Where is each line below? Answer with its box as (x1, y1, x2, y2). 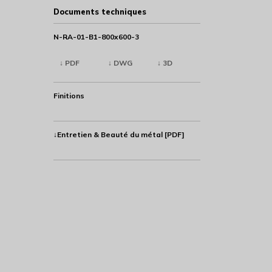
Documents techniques (53, 6, 146, 16)
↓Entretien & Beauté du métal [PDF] (53, 129, 185, 139)
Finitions (53, 90, 84, 100)
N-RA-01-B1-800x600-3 (53, 32, 139, 41)
